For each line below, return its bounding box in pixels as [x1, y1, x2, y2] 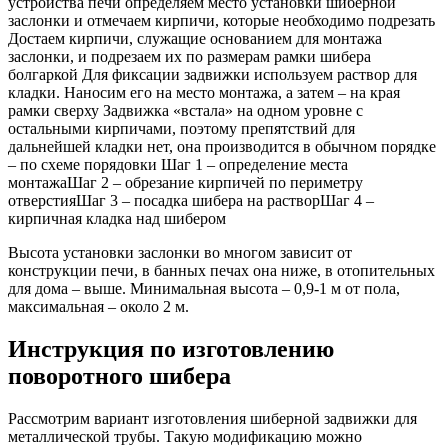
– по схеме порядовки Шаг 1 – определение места [8, 155, 348, 173]
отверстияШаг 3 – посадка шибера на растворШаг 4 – [8, 191, 374, 209]
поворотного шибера [8, 362, 231, 389]
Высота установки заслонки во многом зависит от [8, 243, 352, 261]
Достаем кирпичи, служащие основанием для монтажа [8, 29, 382, 47]
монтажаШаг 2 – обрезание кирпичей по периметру [8, 173, 363, 191]
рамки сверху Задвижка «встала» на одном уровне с [8, 101, 363, 119]
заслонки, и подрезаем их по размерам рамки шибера [8, 47, 371, 65]
